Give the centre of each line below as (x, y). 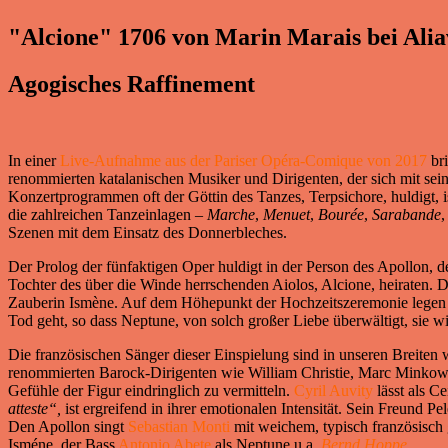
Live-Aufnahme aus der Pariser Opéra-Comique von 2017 (241, 161)
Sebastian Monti (179, 427)
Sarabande (406, 215)
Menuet (286, 215)
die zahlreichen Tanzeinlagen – (107, 215)
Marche (231, 215)
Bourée (341, 215)
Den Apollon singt (68, 427)
